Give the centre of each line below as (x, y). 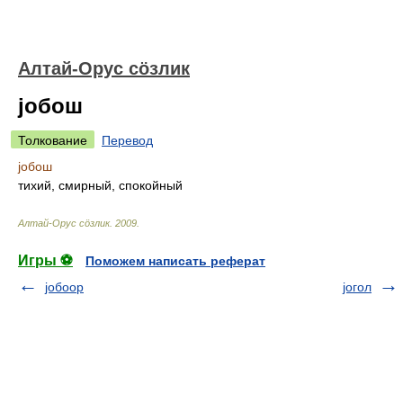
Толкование (53, 140)
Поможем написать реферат (175, 261)
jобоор (64, 287)
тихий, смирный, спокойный (100, 185)
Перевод (127, 140)
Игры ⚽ (45, 260)
